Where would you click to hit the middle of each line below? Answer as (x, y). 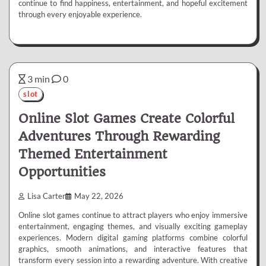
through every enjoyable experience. (80, 15)
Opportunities (62, 172)
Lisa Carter (46, 197)
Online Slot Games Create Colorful (126, 119)
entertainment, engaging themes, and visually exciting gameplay (133, 227)
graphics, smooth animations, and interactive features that (133, 249)
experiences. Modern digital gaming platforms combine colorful (133, 238)
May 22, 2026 (99, 197)
